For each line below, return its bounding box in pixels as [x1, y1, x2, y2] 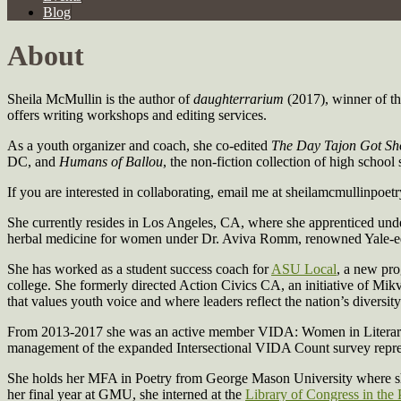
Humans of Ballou [59, 154, 163, 170]
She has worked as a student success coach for [7, 261, 271, 277]
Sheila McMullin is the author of [7, 91, 193, 107]
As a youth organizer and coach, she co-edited [7, 138, 271, 154]
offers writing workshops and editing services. [7, 107, 267, 124]
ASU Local [271, 261, 337, 277]
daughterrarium [193, 91, 284, 107]
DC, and [7, 154, 59, 170]
